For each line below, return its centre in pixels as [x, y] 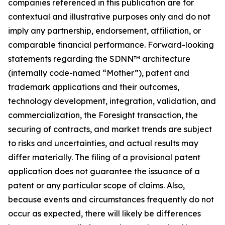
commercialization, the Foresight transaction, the [103, 115]
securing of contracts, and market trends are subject [110, 129]
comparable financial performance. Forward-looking [111, 45]
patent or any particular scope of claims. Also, [96, 185]
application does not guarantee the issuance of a [104, 171]
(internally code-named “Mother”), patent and [99, 73]
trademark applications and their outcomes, [94, 87]
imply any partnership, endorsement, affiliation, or [104, 31]
